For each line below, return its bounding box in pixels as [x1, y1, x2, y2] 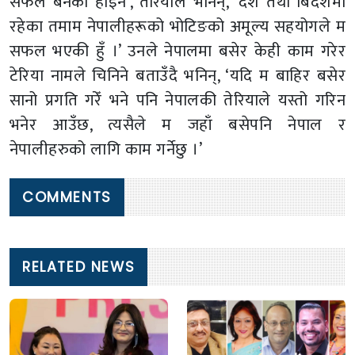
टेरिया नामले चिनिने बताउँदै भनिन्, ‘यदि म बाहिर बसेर [10, 61, 345, 90]
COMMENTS [22, 187, 112, 207]
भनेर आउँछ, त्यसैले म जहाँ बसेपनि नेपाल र [10, 110, 345, 139]
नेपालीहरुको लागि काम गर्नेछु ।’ [10, 135, 203, 163]
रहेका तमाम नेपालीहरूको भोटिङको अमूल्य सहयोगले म [10, 12, 345, 40]
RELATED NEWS [22, 257, 136, 277]
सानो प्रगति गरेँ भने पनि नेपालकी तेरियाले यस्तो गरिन [10, 86, 345, 114]
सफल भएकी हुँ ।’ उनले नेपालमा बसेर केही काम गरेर [10, 36, 345, 65]
